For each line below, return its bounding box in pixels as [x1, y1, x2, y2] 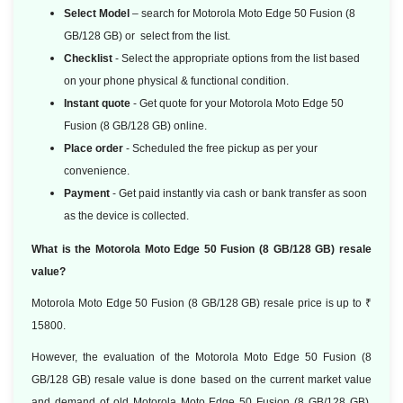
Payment [64, 187, 110, 200]
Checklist [64, 52, 115, 65]
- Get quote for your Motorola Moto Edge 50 [130, 97, 344, 110]
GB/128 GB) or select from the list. [64, 30, 230, 42]
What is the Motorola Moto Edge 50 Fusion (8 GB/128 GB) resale [31, 243, 372, 255]
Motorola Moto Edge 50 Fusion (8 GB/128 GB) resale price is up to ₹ [31, 297, 372, 309]
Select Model [64, 7, 130, 20]
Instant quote [64, 97, 130, 110]
